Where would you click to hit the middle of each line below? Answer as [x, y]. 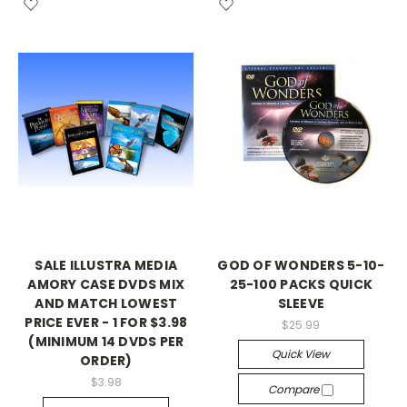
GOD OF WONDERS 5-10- [301, 265]
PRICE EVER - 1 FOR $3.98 [106, 323]
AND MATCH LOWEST [106, 303]
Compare [295, 389]
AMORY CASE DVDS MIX [106, 284]
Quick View [301, 353]
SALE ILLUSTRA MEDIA [106, 265]
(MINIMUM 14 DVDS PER [106, 342]
